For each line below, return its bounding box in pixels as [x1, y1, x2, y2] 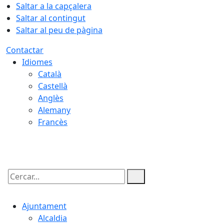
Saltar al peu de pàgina [16, 24, 102, 35]
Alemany [38, 104, 70, 115]
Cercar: [5, 179, 32, 190]
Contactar [6, 44, 43, 55]
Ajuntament [22, 200, 66, 211]
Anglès [38, 92, 63, 103]
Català [38, 68, 61, 79]
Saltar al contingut [16, 12, 85, 23]
